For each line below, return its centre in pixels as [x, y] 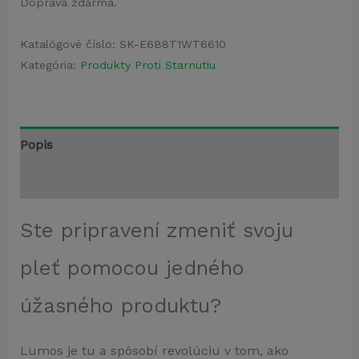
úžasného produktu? [120, 306]
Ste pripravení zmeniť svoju [156, 230]
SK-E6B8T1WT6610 [172, 44]
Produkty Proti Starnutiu [147, 65]
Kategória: [50, 65]
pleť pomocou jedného [132, 268]
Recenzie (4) [57, 181]
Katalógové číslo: [69, 44]
